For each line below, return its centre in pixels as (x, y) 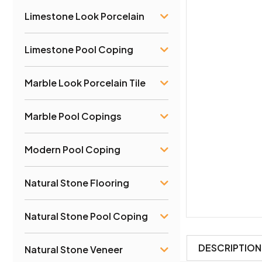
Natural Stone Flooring (77, 182)
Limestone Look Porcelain (85, 16)
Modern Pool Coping (73, 149)
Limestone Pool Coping (79, 49)
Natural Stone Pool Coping (86, 216)
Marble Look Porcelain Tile (85, 82)
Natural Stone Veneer (74, 249)
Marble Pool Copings (73, 116)
